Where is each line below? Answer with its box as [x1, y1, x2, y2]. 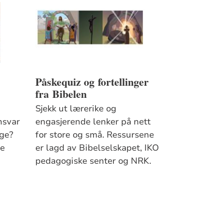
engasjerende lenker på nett [35, 115, 151, 127]
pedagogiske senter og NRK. [35, 155, 151, 167]
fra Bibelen [35, 85, 87, 102]
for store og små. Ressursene [35, 128, 154, 140]
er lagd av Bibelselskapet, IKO [35, 141, 159, 154]
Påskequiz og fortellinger [35, 73, 149, 90]
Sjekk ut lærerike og [35, 102, 116, 114]
